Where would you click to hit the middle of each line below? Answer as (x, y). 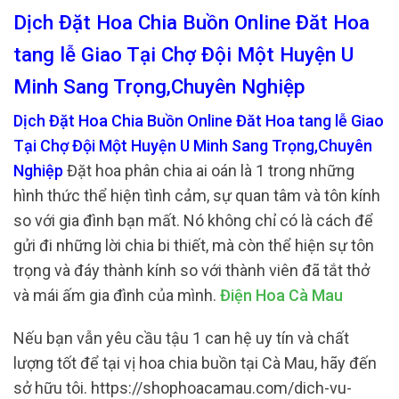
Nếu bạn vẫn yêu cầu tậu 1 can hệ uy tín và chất (181, 338)
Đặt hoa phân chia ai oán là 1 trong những (209, 171)
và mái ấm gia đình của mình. (117, 296)
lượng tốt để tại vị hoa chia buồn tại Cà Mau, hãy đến (195, 362)
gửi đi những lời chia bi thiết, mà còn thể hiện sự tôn (194, 246)
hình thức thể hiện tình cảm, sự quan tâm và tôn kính (197, 196)
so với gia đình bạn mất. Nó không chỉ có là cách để (193, 221)
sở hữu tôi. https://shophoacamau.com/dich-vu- (183, 387)
